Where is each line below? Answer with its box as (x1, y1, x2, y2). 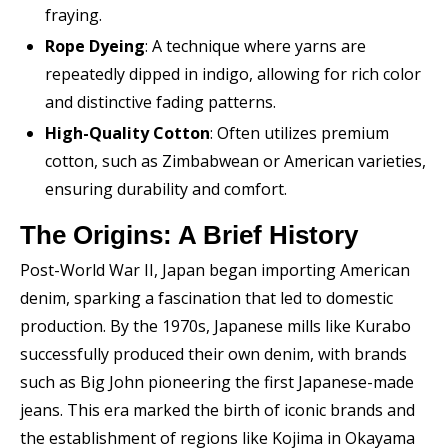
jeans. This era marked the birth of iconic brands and (20, 399, 415, 421)
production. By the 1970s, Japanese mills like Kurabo (20, 315, 411, 337)
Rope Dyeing (45, 35, 145, 57)
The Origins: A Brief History (20, 220, 358, 250)
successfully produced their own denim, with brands (20, 343, 407, 365)
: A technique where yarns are (145, 35, 366, 57)
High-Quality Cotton (45, 122, 210, 144)
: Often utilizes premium (210, 122, 389, 144)
